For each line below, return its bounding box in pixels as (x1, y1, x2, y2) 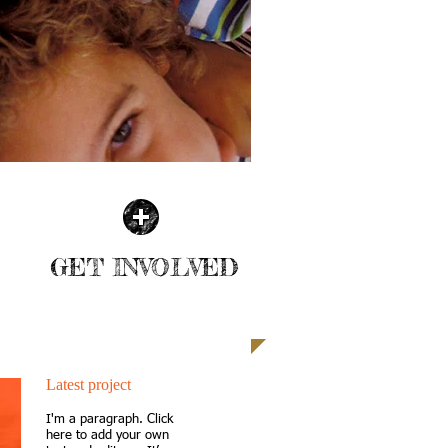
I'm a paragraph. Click (46, 413, 173, 426)
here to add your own (46, 429, 169, 442)
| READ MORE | (99, 290, 187, 303)
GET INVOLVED (49, 253, 239, 282)
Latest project (46, 376, 131, 393)
